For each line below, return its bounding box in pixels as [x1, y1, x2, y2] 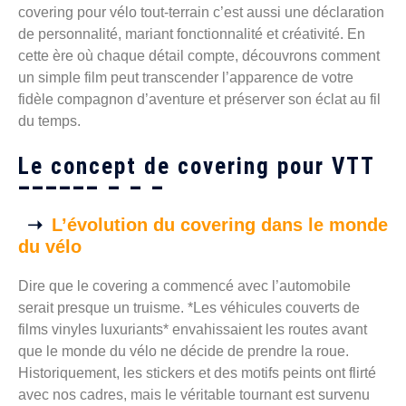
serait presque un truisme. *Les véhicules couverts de [18, 300, 360, 316]
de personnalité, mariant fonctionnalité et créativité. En [18, 26, 365, 43]
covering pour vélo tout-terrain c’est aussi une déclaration [18, 5, 384, 21]
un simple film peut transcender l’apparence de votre [18, 70, 353, 86]
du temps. [18, 113, 81, 130]
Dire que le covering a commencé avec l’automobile [18, 278, 351, 295]
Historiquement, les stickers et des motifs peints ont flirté [18, 365, 376, 382]
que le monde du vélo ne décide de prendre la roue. [18, 343, 349, 360]
